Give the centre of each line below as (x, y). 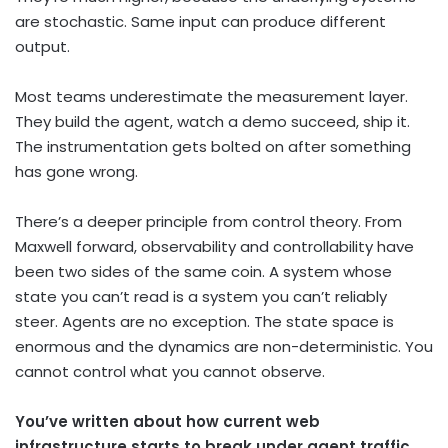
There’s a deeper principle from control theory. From (208, 222)
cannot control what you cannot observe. (170, 372)
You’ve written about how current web (167, 422)
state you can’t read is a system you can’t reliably (201, 297)
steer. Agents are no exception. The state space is (204, 322)
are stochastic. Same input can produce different (200, 22)
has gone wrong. (76, 172)
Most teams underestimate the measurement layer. (211, 97)
